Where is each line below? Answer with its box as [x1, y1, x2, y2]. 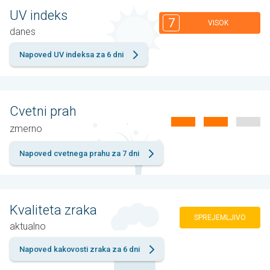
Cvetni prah [10, 104, 77, 119]
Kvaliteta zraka [10, 202, 97, 218]
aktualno [10, 221, 46, 233]
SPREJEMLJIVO [194, 213, 246, 222]
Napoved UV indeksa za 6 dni [19, 50, 124, 60]
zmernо [10, 123, 42, 135]
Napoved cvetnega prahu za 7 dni [19, 149, 139, 159]
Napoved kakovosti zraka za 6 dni [19, 245, 140, 254]
